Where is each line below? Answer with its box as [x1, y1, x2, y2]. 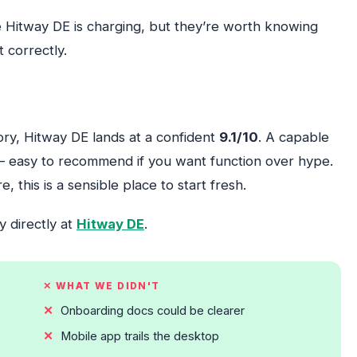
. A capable [258, 129, 329, 146]
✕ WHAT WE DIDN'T [43, 280, 160, 292]
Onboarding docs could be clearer [61, 304, 245, 319]
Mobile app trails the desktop [61, 328, 220, 343]
